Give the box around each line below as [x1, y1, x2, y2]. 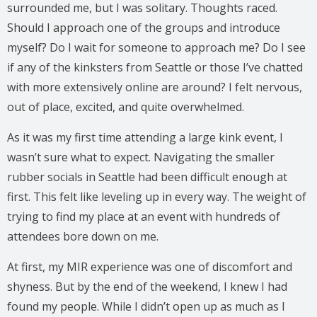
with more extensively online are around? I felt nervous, [7, 79, 302, 95]
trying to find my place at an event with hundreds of [7, 208, 280, 224]
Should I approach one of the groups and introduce [7, 19, 280, 35]
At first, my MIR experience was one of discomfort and [7, 258, 292, 275]
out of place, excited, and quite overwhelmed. [7, 98, 247, 115]
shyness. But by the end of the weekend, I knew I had [7, 278, 287, 294]
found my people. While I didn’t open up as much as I [7, 298, 285, 314]
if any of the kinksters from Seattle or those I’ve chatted [7, 59, 303, 75]
